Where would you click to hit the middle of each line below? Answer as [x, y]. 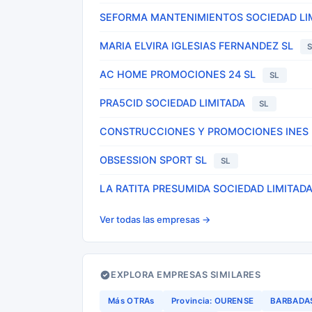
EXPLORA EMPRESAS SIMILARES [186, 275]
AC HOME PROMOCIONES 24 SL [178, 74]
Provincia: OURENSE [212, 301]
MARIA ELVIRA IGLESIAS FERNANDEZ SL [196, 46]
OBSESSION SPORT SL [153, 160]
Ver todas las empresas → [155, 219]
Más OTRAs [131, 301]
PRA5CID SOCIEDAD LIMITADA [172, 103]
